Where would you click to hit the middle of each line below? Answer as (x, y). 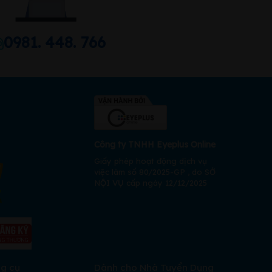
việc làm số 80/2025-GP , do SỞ (155, 172)
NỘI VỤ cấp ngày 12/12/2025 (151, 182)
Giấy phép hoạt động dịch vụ (151, 161)
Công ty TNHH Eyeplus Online (155, 144)
